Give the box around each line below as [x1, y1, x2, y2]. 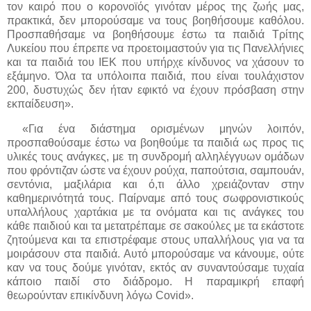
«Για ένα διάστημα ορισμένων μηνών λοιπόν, [7, 123, 304, 135]
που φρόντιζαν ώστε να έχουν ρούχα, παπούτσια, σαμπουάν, [7, 165, 304, 177]
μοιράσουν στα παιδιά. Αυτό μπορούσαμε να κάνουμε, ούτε [7, 248, 304, 260]
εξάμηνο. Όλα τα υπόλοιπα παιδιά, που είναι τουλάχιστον [7, 70, 304, 83]
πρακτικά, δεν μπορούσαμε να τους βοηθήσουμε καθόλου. [7, 15, 304, 27]
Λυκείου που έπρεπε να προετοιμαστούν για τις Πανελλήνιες [7, 42, 304, 55]
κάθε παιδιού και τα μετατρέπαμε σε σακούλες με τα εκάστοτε [7, 220, 304, 233]
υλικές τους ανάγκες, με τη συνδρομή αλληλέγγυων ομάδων [7, 151, 304, 163]
